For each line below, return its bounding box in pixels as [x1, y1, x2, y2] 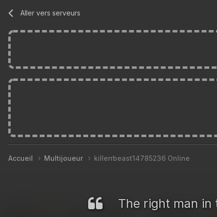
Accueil [8, 154, 35, 162]
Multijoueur [44, 154, 85, 162]
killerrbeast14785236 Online [94, 154, 190, 162]
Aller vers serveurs [20, 8, 81, 17]
